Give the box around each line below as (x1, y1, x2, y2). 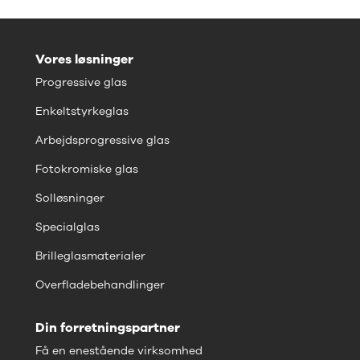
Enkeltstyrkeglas (35, 103, 129, 119)
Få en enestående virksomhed (35, 342, 202, 358)
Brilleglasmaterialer (35, 247, 145, 264)
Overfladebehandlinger (35, 276, 165, 292)
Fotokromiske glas (35, 161, 138, 177)
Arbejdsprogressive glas (35, 132, 170, 148)
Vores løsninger (35, 50, 133, 68)
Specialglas (35, 219, 100, 235)
